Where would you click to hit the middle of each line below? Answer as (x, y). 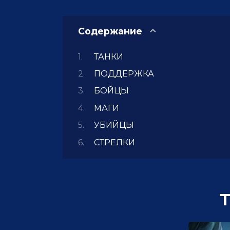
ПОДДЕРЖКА (124, 73)
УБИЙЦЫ (114, 125)
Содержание (110, 31)
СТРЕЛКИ (114, 142)
